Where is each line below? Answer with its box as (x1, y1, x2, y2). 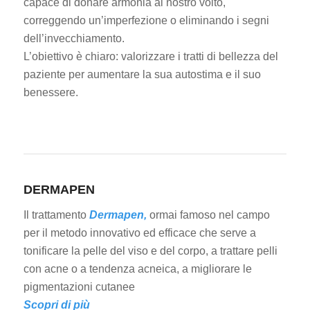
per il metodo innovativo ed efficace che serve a (23, 226, 256, 239)
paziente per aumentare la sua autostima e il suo (23, 68, 261, 80)
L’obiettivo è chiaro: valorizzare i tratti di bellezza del (23, 50, 278, 62)
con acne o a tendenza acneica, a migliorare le (23, 262, 252, 275)
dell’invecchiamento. (23, 32, 125, 44)
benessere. (23, 86, 78, 98)
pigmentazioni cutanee (23, 280, 135, 293)
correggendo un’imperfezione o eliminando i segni (23, 14, 269, 26)
